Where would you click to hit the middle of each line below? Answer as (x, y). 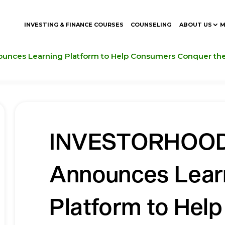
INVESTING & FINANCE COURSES (74, 25)
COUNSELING (151, 25)
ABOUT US (195, 25)
